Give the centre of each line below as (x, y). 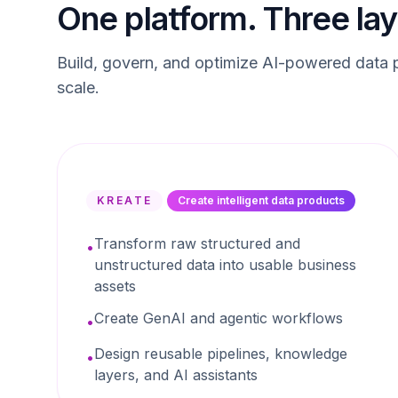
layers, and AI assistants (176, 375)
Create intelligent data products (262, 200)
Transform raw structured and (197, 243)
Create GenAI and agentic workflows (219, 318)
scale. (78, 88)
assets (115, 286)
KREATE (125, 200)
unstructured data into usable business (225, 265)
